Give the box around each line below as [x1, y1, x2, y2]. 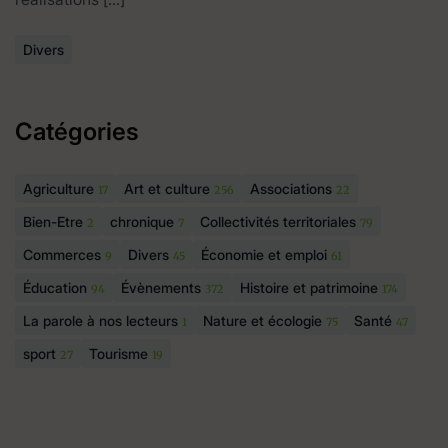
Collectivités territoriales [200, 212, 360, 230]
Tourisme [89, 344, 152, 362]
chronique [110, 212, 178, 230]
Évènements [121, 278, 205, 296]
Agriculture [23, 179, 98, 197]
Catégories [15, 116, 139, 146]
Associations [250, 179, 336, 197]
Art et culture [124, 179, 214, 197]
